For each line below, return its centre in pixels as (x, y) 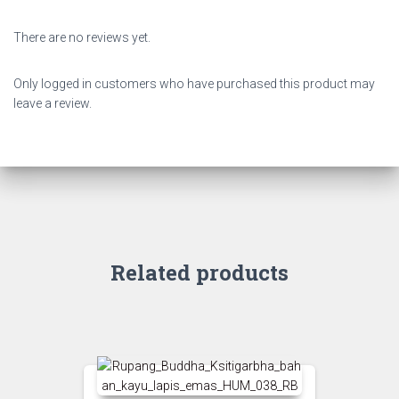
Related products (199, 273)
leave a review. (53, 103)
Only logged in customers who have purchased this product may (194, 84)
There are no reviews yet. (82, 37)
